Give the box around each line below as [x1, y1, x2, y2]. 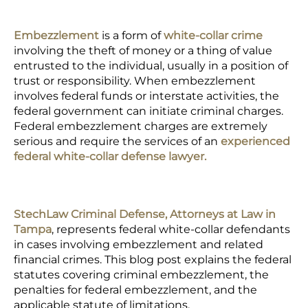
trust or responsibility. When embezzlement [14, 74, 256, 87]
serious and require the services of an [14, 135, 221, 148]
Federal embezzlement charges [14, 120, 188, 133]
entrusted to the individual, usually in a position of [14, 59, 288, 72]
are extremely [188, 120, 267, 133]
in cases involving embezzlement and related [14, 238, 263, 251]
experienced [221, 135, 290, 148]
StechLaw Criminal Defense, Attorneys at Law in [14, 208, 276, 221]
